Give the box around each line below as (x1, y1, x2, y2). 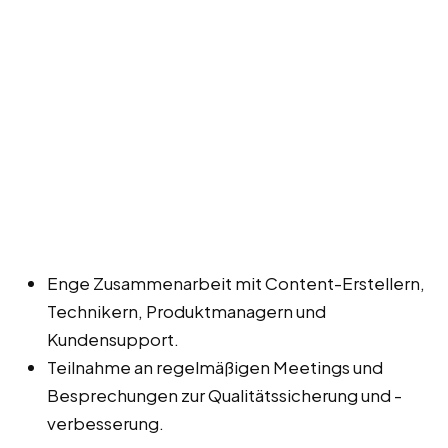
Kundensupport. (47, 328, 179, 351)
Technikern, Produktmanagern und (47, 300, 326, 323)
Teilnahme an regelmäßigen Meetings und (47, 356, 383, 379)
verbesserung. (47, 412, 164, 435)
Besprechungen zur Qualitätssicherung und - (47, 384, 402, 407)
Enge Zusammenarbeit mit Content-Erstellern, (47, 272, 425, 295)
